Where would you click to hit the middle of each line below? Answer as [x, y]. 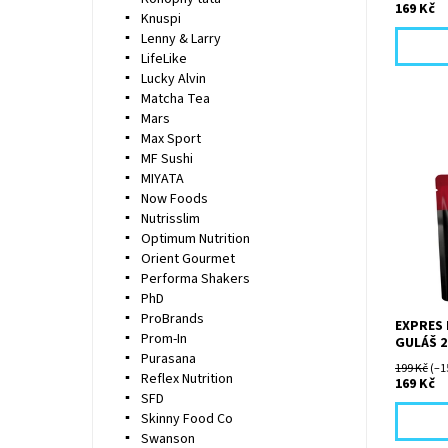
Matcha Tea [175, 98]
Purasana [168, 358]
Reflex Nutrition [186, 378]
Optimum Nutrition [195, 238]
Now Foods [174, 198]
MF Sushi [166, 158]
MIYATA [162, 178]
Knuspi [160, 18]
